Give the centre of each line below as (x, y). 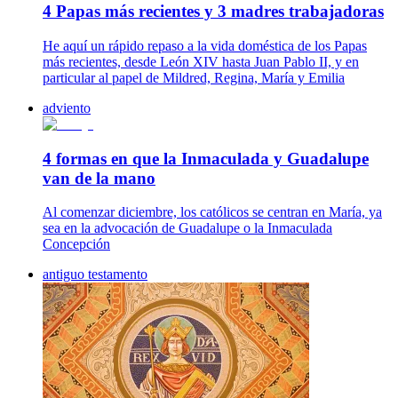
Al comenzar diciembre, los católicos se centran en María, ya (212, 212)
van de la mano (99, 178)
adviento (67, 108)
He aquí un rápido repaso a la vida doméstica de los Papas (205, 46)
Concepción (76, 244)
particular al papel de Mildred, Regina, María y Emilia (194, 78)
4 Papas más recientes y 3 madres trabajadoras (213, 12)
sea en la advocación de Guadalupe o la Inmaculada (187, 228)
